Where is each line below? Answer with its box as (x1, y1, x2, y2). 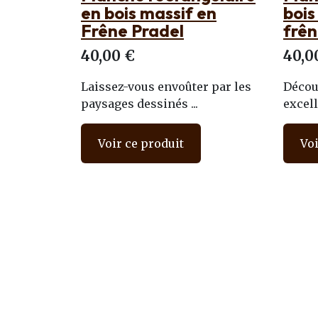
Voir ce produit (98, 136, 184, 150)
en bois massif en (81, 2, 216, 23)
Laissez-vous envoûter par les (81, 79, 251, 94)
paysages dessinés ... (81, 97, 198, 111)
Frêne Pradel (81, 20, 184, 41)
